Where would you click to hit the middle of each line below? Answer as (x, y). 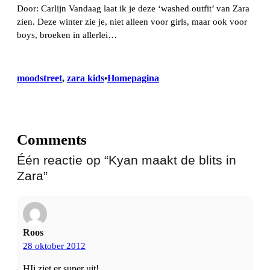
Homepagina (133, 78)
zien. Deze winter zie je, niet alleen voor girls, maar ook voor (132, 22)
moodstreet (39, 78)
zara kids (86, 78)
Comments (52, 139)
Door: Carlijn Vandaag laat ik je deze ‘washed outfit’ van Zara (133, 9)
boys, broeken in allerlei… (67, 35)
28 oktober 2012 (54, 246)
